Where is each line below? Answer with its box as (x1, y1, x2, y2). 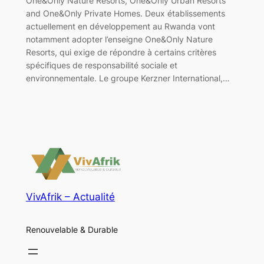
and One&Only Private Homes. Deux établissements (25, 8, 225, 18)
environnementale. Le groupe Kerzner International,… (25, 72, 230, 83)
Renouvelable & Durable (25, 224, 118, 235)
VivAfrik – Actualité (25, 191, 115, 203)
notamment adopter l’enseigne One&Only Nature (25, 34, 213, 44)
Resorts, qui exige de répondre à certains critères (25, 47, 216, 57)
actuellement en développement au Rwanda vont (25, 21, 215, 31)
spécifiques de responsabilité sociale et (25, 60, 177, 70)
